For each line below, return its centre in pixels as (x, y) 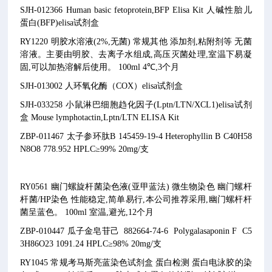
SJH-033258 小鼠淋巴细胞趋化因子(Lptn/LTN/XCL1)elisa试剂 (136, 105)
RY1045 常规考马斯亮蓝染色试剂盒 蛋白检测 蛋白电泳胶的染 (136, 263)
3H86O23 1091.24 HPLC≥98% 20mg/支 (92, 244)
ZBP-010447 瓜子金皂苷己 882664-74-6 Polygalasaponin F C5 (136, 231)
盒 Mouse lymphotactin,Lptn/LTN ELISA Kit (100, 117)
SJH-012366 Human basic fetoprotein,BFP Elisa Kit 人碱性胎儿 (136, 10)
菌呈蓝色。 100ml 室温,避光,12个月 (87, 212)
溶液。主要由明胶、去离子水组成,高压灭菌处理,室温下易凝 (136, 54)
